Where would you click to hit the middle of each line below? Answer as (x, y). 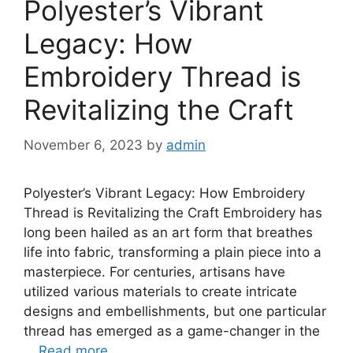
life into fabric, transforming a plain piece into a (173, 252)
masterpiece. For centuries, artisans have (154, 271)
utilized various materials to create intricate (160, 291)
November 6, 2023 (83, 145)
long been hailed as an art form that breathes (168, 232)
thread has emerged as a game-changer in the (172, 331)
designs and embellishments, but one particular (175, 311)
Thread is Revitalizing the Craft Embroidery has (173, 212)
